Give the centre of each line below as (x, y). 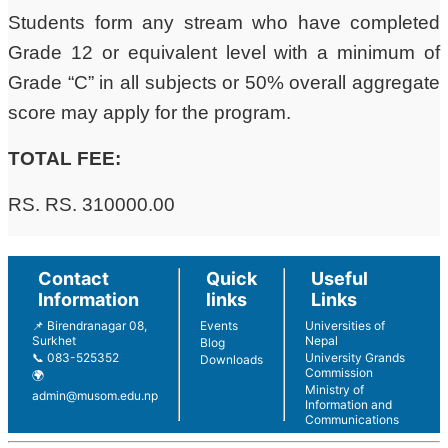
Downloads (231, 359)
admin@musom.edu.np (95, 395)
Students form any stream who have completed (224, 22)
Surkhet (54, 340)
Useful (339, 278)
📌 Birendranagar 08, (89, 325)
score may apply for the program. (149, 112)
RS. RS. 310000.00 (91, 204)
